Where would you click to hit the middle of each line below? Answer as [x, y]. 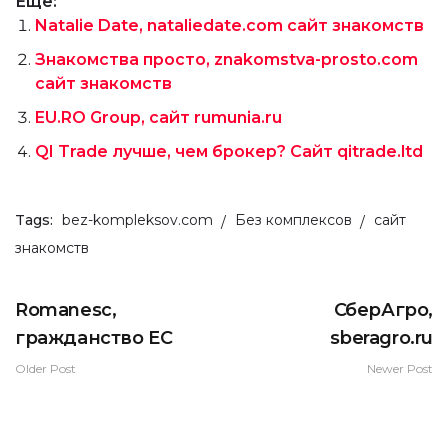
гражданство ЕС [94, 337]
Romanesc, [66, 309]
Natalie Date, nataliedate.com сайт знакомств [229, 26]
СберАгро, [383, 309]
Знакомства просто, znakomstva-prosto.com [226, 60]
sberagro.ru [381, 337]
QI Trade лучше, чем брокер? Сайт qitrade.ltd [229, 152]
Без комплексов [293, 220]
